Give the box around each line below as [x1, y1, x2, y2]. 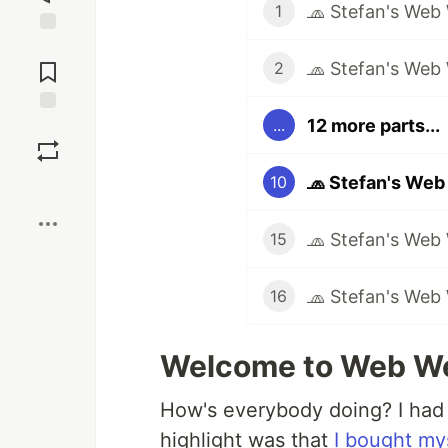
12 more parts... [306, 114, 440, 136]
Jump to [21, 38, 75, 56]
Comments [13, 55, 83, 73]
